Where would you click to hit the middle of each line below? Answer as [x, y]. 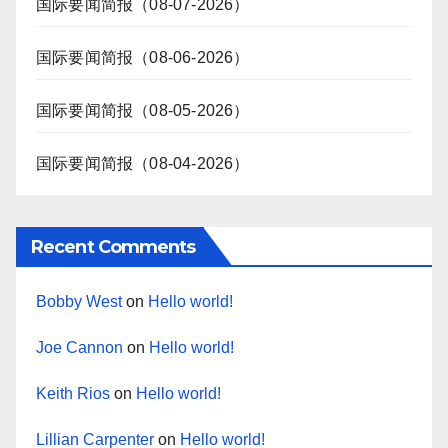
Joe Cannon [79, 348]
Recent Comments [113, 247]
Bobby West [79, 302]
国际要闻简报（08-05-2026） [143, 111]
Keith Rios [73, 394]
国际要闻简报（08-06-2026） [143, 58]
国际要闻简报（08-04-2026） [143, 164]
